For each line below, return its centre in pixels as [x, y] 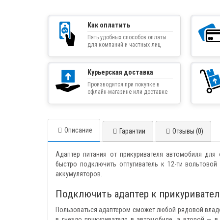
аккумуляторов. [79, 174]
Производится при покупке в [124, 85]
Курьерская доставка [120, 72]
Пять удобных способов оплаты [127, 38]
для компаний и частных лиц [124, 45]
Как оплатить [109, 25]
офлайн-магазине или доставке [127, 92]
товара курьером [109, 99]
